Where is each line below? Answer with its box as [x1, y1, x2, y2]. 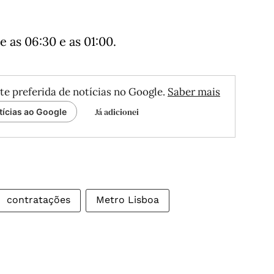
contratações [7, 194, 70, 206]
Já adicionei [95, 106, 139, 118]
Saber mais [168, 85, 220, 98]
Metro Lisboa [96, 194, 159, 206]
